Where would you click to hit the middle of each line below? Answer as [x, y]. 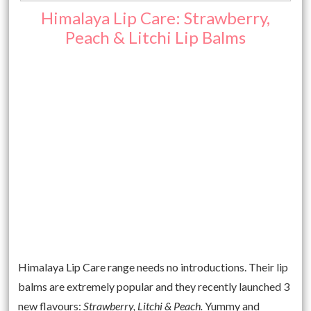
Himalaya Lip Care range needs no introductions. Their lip [153, 267]
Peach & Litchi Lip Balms [155, 37]
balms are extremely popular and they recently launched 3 [154, 287]
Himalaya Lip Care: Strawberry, [155, 18]
